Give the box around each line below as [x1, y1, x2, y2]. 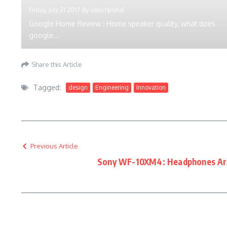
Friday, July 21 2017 [29, 6, 80, 14]
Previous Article [30, 142, 78, 150]
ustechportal [90, 6, 124, 14]
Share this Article [31, 60, 82, 68]
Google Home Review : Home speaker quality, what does [29, 19, 215, 28]
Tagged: [33, 83, 61, 92]
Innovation [136, 83, 166, 91]
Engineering [95, 83, 129, 91]
